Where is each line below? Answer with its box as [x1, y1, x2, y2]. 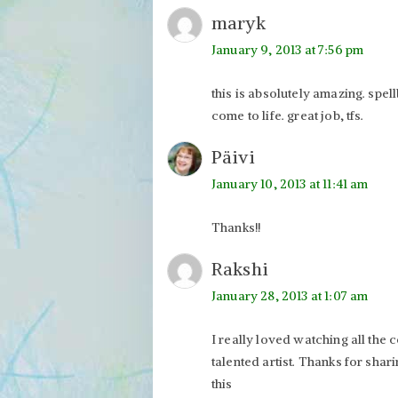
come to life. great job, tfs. [211, 107, 364, 123]
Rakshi [211, 257, 268, 280]
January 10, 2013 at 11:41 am [211, 175, 369, 192]
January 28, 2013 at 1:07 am [211, 287, 369, 304]
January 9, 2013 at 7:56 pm [211, 41, 364, 58]
